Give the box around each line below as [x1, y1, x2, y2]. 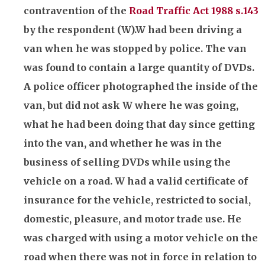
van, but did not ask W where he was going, [24, 99, 238, 111]
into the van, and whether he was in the [24, 137, 222, 149]
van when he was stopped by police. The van [24, 42, 247, 54]
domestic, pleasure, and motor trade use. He [24, 212, 241, 225]
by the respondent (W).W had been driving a [24, 23, 242, 35]
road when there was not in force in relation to [24, 250, 257, 263]
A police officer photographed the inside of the [24, 80, 258, 92]
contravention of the [24, 4, 129, 17]
